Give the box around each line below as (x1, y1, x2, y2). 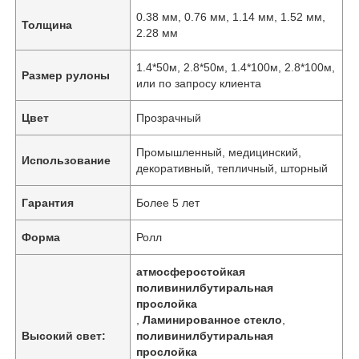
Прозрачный (136, 111, 202, 124)
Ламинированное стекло (143, 313, 283, 326)
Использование (22, 153, 111, 167)
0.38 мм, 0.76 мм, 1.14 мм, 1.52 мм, (136, 10, 326, 23)
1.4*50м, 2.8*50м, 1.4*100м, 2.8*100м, (136, 60, 336, 74)
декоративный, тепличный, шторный (136, 161, 329, 175)
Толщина (22, 18, 73, 31)
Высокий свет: (22, 329, 107, 342)
